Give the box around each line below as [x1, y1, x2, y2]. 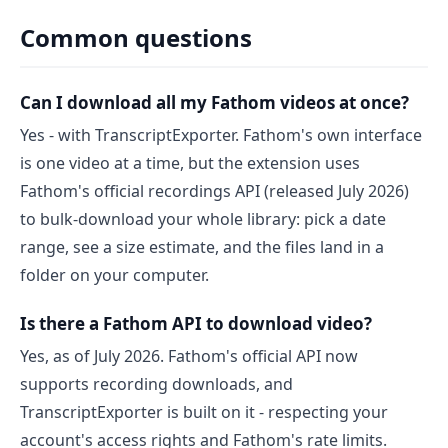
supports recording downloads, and [20, 373, 293, 395]
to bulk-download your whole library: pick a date [20, 208, 386, 230]
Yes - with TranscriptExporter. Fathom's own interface [20, 124, 422, 146]
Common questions [20, 21, 252, 54]
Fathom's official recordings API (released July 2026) [20, 180, 409, 202]
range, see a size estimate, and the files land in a [20, 236, 384, 258]
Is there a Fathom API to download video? [20, 312, 372, 335]
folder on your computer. [20, 264, 209, 286]
